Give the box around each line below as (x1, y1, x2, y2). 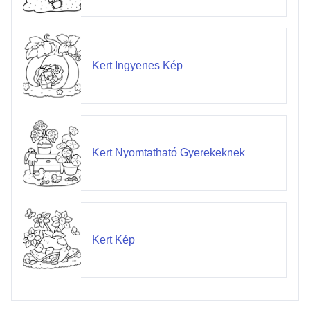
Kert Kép (91, 234, 135, 246)
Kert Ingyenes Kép (91, 60, 183, 72)
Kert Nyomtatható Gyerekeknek (91, 147, 245, 159)
